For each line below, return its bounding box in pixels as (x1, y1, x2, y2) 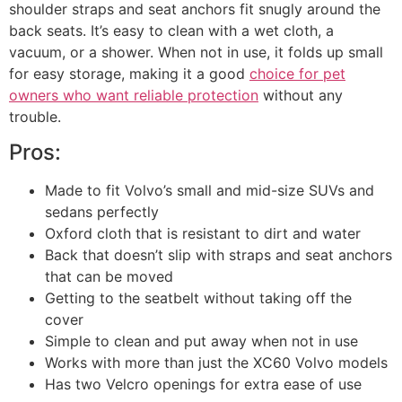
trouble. (9, 107, 61, 126)
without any (258, 85, 343, 104)
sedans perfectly (45, 202, 159, 221)
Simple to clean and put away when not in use (45, 331, 358, 350)
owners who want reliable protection (9, 85, 258, 104)
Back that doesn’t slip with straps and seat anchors (45, 245, 392, 264)
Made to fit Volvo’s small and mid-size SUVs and (45, 180, 374, 199)
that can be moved (45, 267, 173, 285)
